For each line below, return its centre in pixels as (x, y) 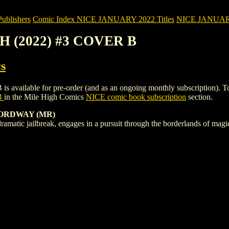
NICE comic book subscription (136, 97)
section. (199, 97)
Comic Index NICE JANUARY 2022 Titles (104, 19)
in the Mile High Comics (45, 97)
